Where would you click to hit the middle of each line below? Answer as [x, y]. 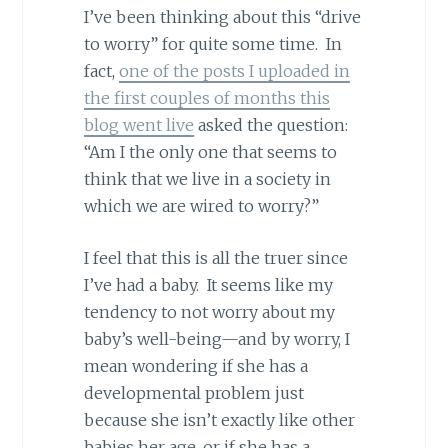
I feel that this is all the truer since [215, 258]
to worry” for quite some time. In [212, 43]
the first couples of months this [206, 97]
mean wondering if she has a [195, 366]
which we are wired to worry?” [201, 205]
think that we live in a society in [207, 178]
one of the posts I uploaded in [234, 70]
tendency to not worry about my [209, 312]
